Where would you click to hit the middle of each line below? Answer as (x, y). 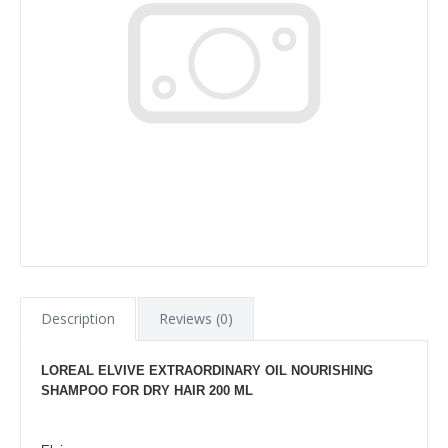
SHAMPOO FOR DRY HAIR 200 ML (147, 390)
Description (78, 318)
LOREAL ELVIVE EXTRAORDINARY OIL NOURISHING (207, 370)
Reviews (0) (196, 318)
